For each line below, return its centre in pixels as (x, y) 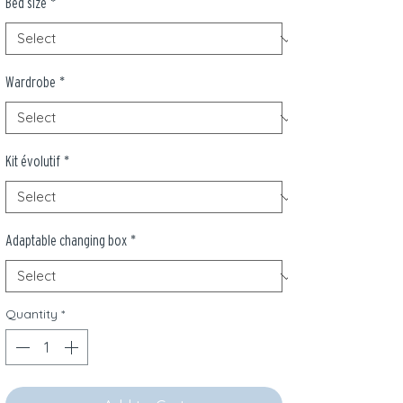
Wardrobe (31, 82)
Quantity (31, 314)
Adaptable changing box (66, 241)
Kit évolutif (33, 161)
